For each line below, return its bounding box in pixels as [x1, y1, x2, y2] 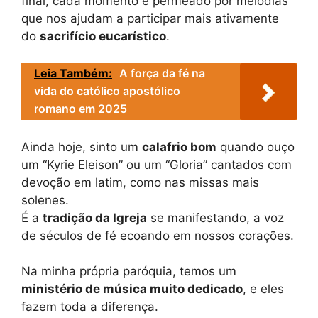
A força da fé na [119, 66, 205, 81]
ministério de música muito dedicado [21, 282, 243, 297]
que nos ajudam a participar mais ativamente [21, 11, 279, 26]
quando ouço [216, 139, 295, 154]
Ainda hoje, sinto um [21, 139, 142, 154]
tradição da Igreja [43, 210, 147, 225]
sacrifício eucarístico [40, 28, 166, 43]
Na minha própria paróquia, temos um [21, 264, 236, 279]
